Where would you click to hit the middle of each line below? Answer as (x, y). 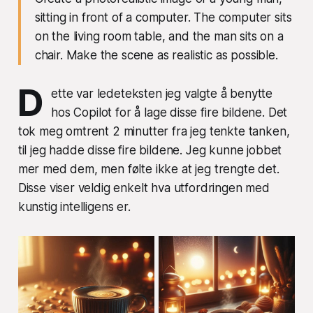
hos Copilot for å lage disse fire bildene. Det (169, 113)
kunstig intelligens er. (74, 207)
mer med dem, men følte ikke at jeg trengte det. (148, 169)
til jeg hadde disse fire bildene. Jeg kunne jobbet (150, 151)
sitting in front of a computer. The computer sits (163, 18)
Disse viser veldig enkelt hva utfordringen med (144, 188)
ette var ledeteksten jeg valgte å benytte (162, 94)
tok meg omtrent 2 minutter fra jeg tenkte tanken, (154, 132)
